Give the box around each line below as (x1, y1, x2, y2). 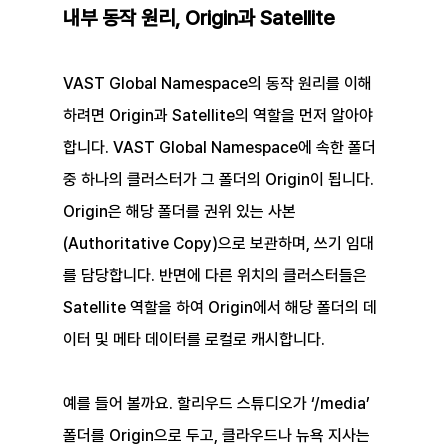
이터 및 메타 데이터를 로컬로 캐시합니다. (62, 330, 325, 350)
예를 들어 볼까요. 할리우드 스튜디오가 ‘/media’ (62, 394, 374, 414)
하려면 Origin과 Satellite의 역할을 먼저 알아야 (62, 106, 377, 126)
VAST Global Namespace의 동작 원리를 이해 (62, 74, 372, 94)
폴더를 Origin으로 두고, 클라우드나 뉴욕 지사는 (62, 426, 374, 446)
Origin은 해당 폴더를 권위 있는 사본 (62, 202, 296, 222)
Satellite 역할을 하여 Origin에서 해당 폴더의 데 (62, 298, 377, 318)
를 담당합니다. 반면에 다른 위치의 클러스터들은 (62, 266, 371, 286)
